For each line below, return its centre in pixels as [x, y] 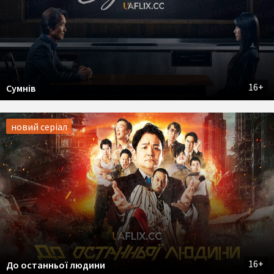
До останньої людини [56, 265]
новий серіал [39, 126]
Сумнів [21, 88]
